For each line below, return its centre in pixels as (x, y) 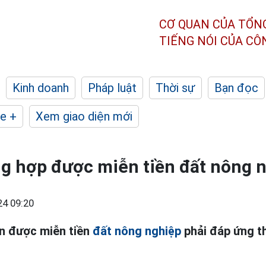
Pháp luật (112, 88)
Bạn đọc (236, 88)
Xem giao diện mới (84, 116)
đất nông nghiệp (137, 231)
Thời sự (175, 88)
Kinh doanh (41, 88)
